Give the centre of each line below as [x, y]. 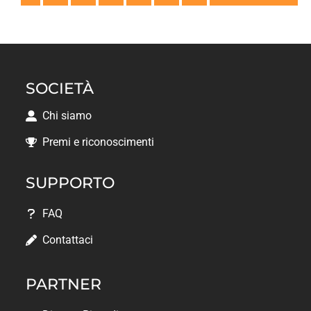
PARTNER [64, 285]
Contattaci [68, 240]
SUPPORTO [70, 183]
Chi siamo [67, 116]
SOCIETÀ [60, 89]
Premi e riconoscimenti [99, 142]
